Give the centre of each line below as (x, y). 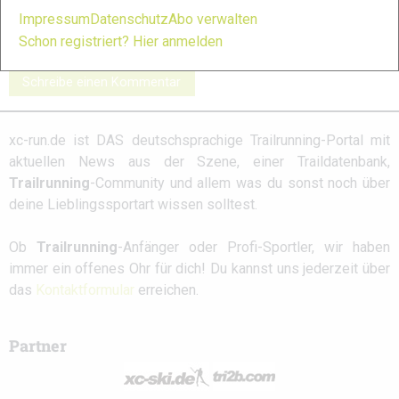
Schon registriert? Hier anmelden (121, 42)
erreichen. (167, 290)
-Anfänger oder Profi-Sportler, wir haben (254, 248)
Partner (38, 346)
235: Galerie (49, 11)
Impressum (54, 20)
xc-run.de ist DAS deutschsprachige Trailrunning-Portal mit (199, 141)
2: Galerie (170, 11)
